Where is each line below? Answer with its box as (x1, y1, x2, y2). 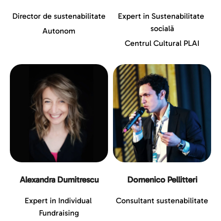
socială (150, 24, 174, 34)
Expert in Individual (24, 196, 92, 206)
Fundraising (39, 208, 79, 218)
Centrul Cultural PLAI (125, 38, 199, 48)
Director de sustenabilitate (12, 11, 106, 21)
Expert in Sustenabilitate (118, 11, 204, 21)
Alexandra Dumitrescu (19, 175, 99, 185)
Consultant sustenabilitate (116, 196, 208, 206)
